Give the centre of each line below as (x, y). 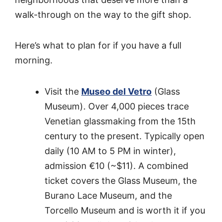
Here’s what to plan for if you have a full (98, 46)
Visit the (63, 91)
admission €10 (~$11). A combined (116, 166)
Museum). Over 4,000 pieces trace (117, 106)
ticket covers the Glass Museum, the (121, 180)
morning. (34, 60)
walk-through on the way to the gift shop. (103, 14)
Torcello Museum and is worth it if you (125, 210)
